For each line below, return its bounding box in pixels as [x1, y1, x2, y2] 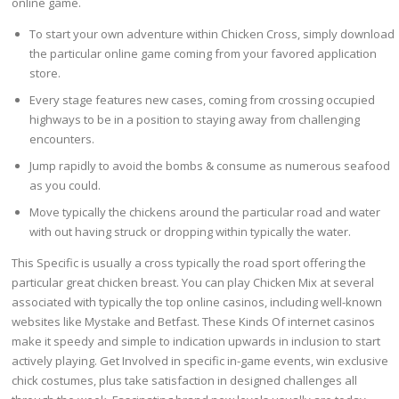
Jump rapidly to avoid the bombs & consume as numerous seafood [29, 158, 391, 175]
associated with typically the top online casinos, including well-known [12, 294, 383, 311]
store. [29, 65, 61, 82]
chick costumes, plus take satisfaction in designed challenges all [12, 372, 358, 389]
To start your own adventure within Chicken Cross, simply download [29, 26, 395, 43]
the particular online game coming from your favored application [29, 45, 378, 62]
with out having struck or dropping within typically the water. [29, 224, 352, 240]
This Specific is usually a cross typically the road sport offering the [12, 255, 367, 272]
